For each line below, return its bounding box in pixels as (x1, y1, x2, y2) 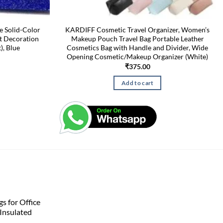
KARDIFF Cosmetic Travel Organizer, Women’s (65, 25, 210, 34)
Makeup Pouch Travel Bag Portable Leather (71, 34, 204, 43)
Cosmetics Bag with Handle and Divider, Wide (67, 43, 209, 52)
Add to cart (121, 80, 154, 87)
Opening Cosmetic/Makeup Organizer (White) (67, 52, 209, 61)
